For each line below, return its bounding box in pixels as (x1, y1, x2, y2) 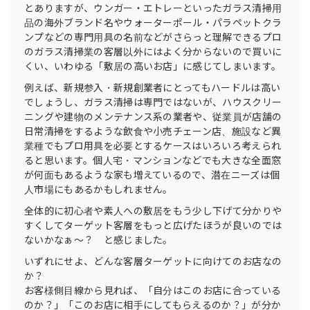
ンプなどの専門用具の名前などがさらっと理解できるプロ (24, 31, 282, 43)
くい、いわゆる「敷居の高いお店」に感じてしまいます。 (24, 60, 282, 72)
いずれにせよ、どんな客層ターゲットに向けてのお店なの (24, 255, 282, 267)
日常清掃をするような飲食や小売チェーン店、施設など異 (24, 125, 282, 137)
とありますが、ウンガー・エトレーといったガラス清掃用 (24, 2, 282, 14)
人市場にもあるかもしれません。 (24, 183, 173, 195)
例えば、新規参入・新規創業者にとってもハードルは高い (24, 82, 281, 93)
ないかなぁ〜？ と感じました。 (24, 234, 173, 246)
